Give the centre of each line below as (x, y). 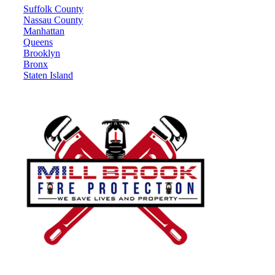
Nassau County (53, 20)
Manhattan (44, 31)
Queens (38, 42)
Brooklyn (42, 53)
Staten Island (48, 76)
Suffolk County (53, 9)
